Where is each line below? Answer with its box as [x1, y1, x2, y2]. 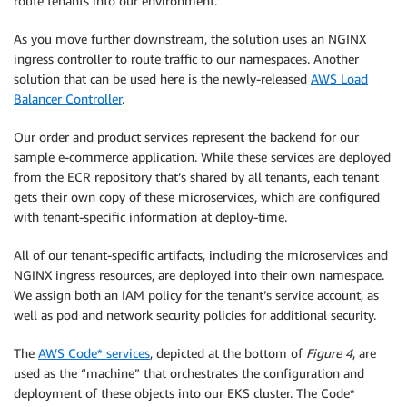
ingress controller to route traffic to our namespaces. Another [14, 51, 359, 67]
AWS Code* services [38, 345, 150, 362]
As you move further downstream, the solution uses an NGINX [14, 31, 366, 47]
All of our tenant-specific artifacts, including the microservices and [14, 247, 388, 263]
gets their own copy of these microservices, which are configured [14, 189, 380, 205]
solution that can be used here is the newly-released [14, 71, 311, 87]
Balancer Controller [14, 91, 122, 107]
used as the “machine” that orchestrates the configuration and [14, 365, 364, 382]
